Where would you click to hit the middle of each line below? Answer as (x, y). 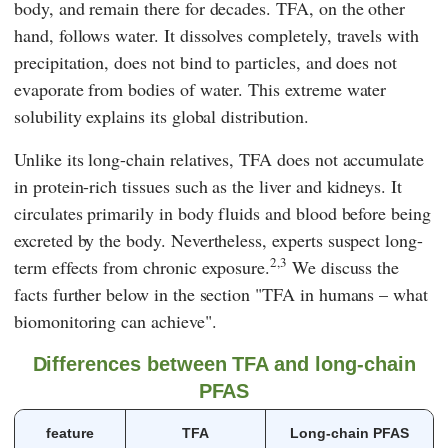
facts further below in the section (135, 294)
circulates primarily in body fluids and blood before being (222, 213)
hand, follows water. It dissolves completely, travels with (216, 35)
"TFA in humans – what (341, 294)
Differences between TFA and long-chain (224, 364)
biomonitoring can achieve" (113, 321)
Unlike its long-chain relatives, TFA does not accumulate (219, 159)
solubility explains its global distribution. (161, 116)
